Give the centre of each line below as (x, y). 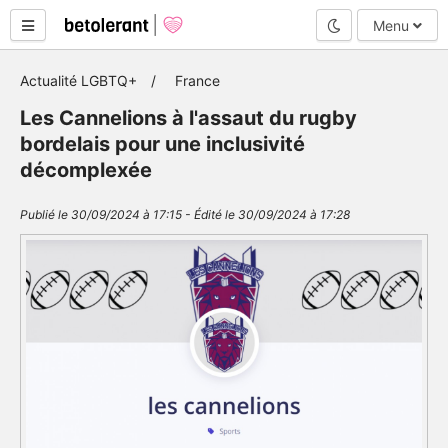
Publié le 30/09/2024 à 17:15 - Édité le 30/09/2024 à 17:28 (185, 214)
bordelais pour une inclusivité (162, 144)
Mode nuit (372, 24)
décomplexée (86, 170)
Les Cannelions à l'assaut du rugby (188, 118)
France (197, 80)
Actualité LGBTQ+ (78, 80)
